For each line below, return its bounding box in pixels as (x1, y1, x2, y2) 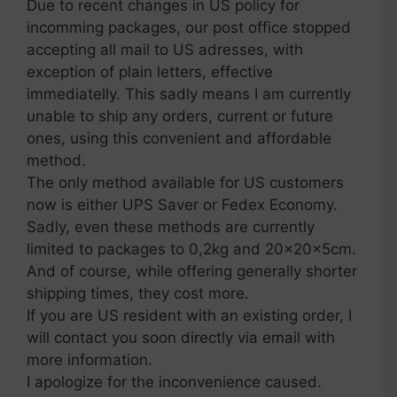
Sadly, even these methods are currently (27, 218, 315, 237)
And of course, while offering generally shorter (27, 262, 357, 281)
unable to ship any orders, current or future (27, 107, 333, 126)
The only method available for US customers (27, 174, 344, 192)
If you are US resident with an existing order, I (27, 307, 352, 325)
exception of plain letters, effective (27, 63, 273, 82)
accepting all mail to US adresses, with (27, 41, 303, 59)
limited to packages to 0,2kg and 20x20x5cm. (27, 240, 356, 259)
